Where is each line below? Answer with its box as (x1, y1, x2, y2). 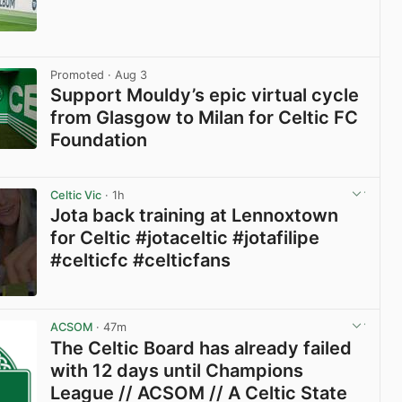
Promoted (50, 67, 105, 82)
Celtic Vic (50, 188, 102, 203)
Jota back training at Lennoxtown (50, 205, 339, 227)
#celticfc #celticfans (50, 249, 232, 272)
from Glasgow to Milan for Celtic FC (50, 107, 359, 129)
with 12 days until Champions (50, 359, 304, 381)
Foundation (50, 129, 148, 152)
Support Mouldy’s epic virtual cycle (50, 84, 360, 107)
